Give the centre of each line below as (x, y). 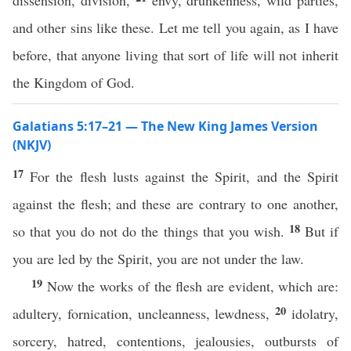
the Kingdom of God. (74, 82)
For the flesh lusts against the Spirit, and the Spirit (185, 176)
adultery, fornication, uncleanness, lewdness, (144, 313)
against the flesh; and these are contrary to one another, (175, 204)
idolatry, (315, 313)
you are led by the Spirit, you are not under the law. (158, 259)
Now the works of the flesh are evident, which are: (193, 286)
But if (322, 231)
